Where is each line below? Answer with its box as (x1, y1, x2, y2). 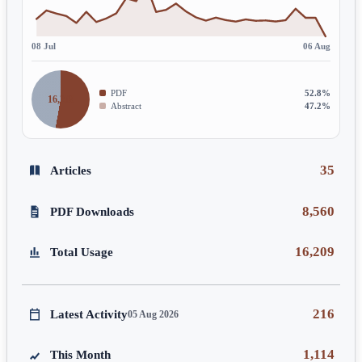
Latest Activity (49, 307, 128, 322)
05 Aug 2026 (127, 309, 179, 320)
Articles (49, 163, 91, 178)
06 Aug (302, 41, 330, 52)
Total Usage (49, 245, 113, 259)
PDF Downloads (49, 204, 134, 218)
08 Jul (32, 41, 57, 52)
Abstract (110, 101, 141, 112)
